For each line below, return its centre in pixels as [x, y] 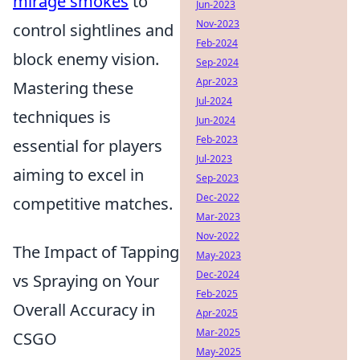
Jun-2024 [216, 120]
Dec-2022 [218, 197]
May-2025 [219, 352]
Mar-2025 [218, 332]
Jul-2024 [214, 101]
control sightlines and [93, 30]
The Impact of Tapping [96, 252]
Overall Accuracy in [84, 310]
